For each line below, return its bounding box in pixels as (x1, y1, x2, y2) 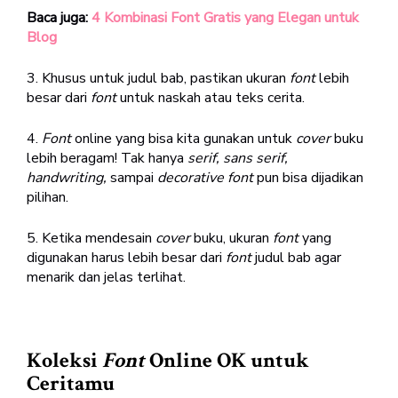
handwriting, (27, 167, 110, 187)
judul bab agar (255, 247, 341, 267)
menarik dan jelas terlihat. (27, 267, 186, 287)
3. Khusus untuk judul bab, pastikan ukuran (27, 68, 290, 88)
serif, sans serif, (187, 147, 288, 168)
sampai (110, 167, 157, 187)
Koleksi (27, 346, 102, 374)
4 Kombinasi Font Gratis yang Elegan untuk (92, 7, 359, 28)
